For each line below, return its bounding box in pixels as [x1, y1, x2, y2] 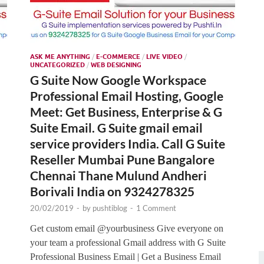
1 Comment [136, 203, 176, 213]
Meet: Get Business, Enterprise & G [30, 104, 222, 119]
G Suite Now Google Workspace [30, 72, 206, 87]
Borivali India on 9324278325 [30, 183, 194, 199]
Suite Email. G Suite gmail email [30, 120, 203, 135]
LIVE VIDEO [146, 52, 183, 61]
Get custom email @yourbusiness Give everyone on [30, 223, 223, 233]
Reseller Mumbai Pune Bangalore [30, 151, 214, 167]
